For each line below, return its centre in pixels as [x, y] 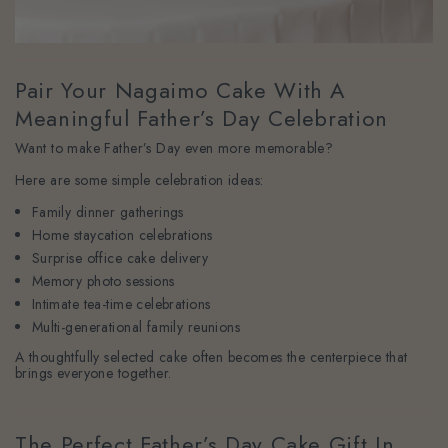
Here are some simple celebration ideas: [139, 179]
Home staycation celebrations [122, 234]
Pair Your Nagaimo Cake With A [181, 89]
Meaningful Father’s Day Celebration [202, 117]
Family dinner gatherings [107, 211]
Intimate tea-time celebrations [121, 303]
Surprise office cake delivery [119, 257]
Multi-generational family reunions [136, 326]
